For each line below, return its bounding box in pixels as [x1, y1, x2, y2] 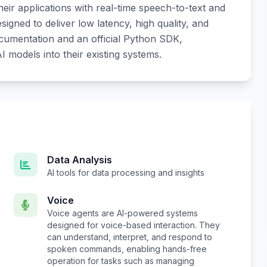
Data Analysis [46, 154, 112, 166]
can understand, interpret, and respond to [46, 232, 212, 243]
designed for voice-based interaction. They [46, 220, 220, 231]
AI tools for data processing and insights [46, 167, 204, 178]
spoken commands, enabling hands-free [46, 244, 207, 254]
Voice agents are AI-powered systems [46, 208, 198, 219]
